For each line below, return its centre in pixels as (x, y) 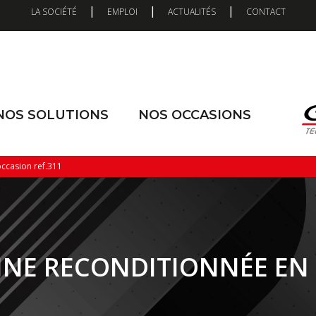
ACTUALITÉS (192, 12)
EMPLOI (122, 12)
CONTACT (266, 12)
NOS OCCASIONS (195, 115)
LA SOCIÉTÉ (54, 12)
